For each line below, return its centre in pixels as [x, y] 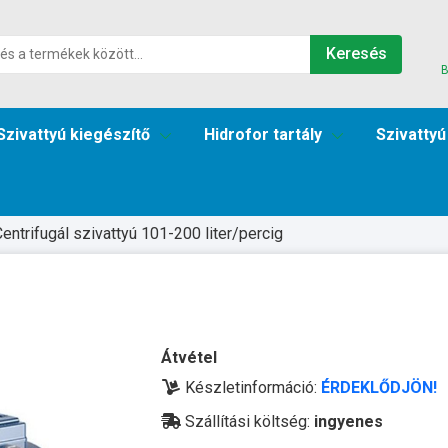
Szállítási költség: [247, 421]
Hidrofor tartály [263, 134]
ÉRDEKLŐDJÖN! [379, 387]
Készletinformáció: [251, 387]
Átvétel [189, 357]
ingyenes [348, 421]
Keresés [356, 53]
